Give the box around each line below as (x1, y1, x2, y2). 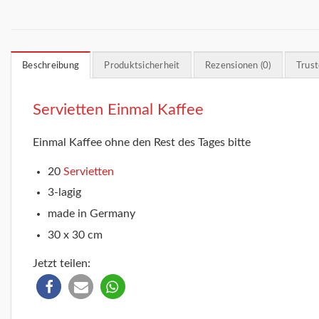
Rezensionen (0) (204, 61, 271, 70)
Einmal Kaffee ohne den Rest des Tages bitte (33, 137, 251, 149)
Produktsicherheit (104, 61, 180, 70)
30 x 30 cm (47, 229, 103, 241)
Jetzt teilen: (33, 258, 90, 270)
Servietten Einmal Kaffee (33, 102, 204, 118)
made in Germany (47, 208, 135, 220)
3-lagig (47, 187, 81, 199)
